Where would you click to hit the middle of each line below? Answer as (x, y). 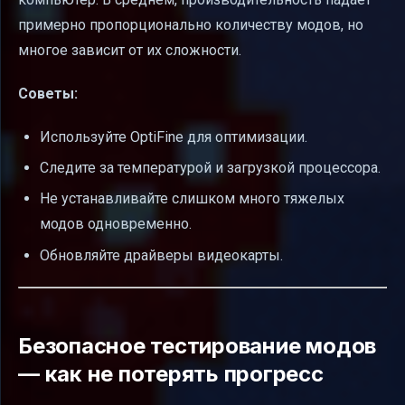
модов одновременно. (116, 224)
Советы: (48, 93)
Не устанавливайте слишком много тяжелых (192, 199)
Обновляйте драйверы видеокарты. (161, 255)
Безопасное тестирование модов (198, 345)
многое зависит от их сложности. (130, 50)
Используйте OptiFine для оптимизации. (174, 137)
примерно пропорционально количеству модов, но (191, 24)
